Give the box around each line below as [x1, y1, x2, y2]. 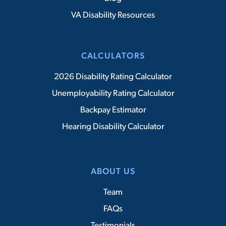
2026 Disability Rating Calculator [54, 73, 172, 82]
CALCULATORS [81, 52, 145, 61]
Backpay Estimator [80, 106, 146, 115]
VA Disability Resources [71, 11, 155, 20]
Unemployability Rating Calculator [51, 89, 175, 98]
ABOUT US [90, 167, 136, 177]
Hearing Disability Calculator [62, 123, 164, 132]
